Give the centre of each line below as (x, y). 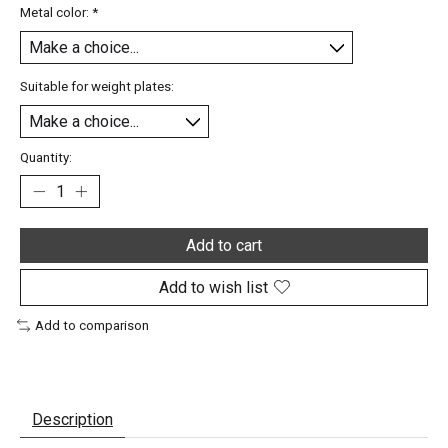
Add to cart (224, 245)
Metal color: (56, 12)
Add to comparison (91, 325)
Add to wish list (213, 287)
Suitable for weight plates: (97, 86)
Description (72, 419)
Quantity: (46, 157)
